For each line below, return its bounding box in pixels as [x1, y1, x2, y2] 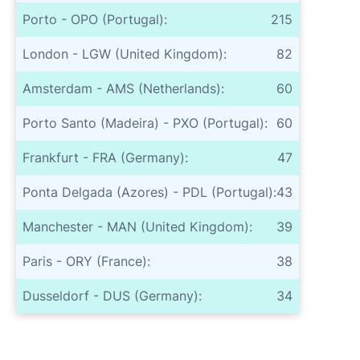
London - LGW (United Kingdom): [22, 46, 227, 62]
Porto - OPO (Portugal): [22, 11, 167, 27]
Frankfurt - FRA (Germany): [22, 149, 188, 166]
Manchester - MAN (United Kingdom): [22, 219, 252, 235]
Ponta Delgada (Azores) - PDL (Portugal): [22, 184, 276, 200]
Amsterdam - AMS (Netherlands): [22, 80, 224, 96]
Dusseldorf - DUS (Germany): [22, 288, 202, 304]
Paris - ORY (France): [22, 253, 150, 269]
